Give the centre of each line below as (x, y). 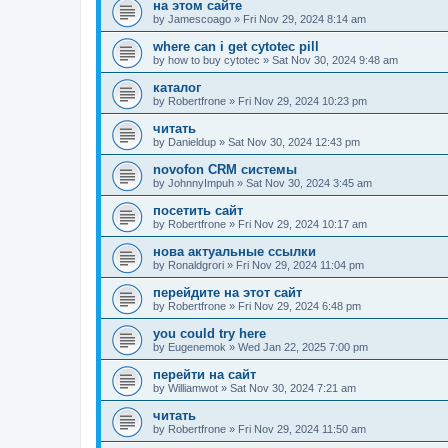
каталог (177, 87)
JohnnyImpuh (201, 182)
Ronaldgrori (196, 264)
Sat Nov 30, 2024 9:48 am (335, 59)
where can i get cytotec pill (236, 46)
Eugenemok (197, 346)
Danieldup (192, 141)
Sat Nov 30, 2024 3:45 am (309, 182)
